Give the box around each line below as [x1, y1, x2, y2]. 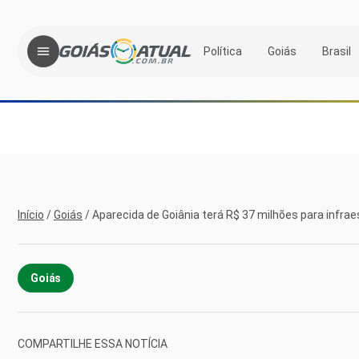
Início [18, 208, 44, 221]
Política [204, 44, 242, 58]
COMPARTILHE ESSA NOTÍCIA [18, 337, 167, 350]
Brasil [322, 44, 351, 58]
